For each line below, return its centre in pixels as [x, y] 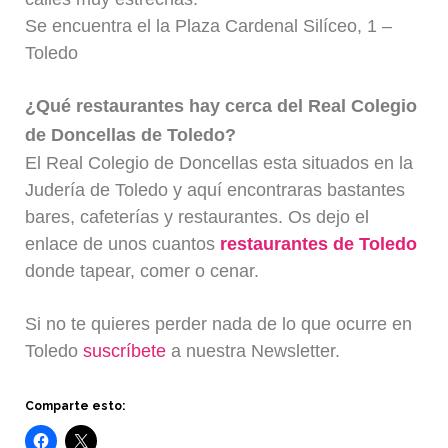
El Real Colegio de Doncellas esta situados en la [219, 163]
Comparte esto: [75, 406]
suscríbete [125, 350]
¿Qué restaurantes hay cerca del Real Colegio [221, 106]
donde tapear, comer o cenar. [142, 271]
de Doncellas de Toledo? [131, 135]
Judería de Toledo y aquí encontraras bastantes [215, 190]
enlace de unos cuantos [123, 244]
